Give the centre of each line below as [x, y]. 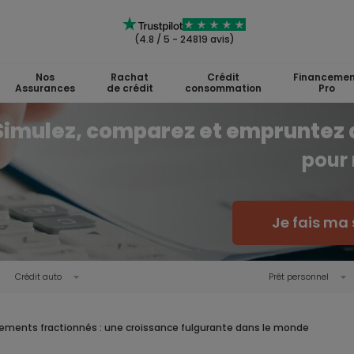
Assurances [45, 88]
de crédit [130, 88]
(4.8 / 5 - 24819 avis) [184, 39]
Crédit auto [38, 277]
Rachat [130, 77]
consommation [223, 88]
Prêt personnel [299, 277]
